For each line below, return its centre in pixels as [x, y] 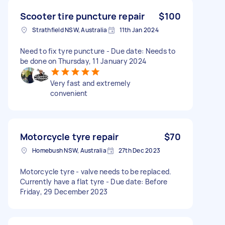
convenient [69, 93]
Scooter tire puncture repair [83, 16]
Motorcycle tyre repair [70, 136]
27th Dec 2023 [139, 150]
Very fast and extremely [90, 83]
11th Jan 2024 [139, 30]
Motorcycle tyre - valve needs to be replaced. [96, 171]
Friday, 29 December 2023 [64, 191]
